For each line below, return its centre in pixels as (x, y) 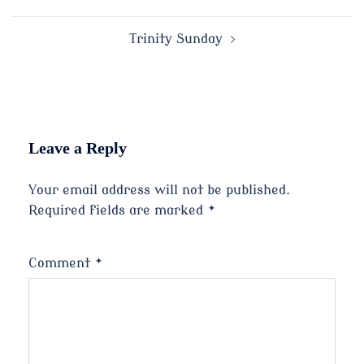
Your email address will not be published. (159, 191)
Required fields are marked (118, 211)
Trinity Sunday (175, 39)
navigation (56, 26)
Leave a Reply (78, 148)
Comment (61, 264)
